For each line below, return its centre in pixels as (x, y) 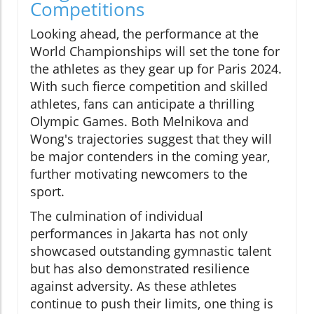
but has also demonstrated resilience (140, 268)
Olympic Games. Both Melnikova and (139, 121)
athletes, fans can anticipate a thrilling (142, 103)
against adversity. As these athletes (134, 286)
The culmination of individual (117, 216)
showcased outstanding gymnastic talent (151, 251)
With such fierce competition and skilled (149, 86)
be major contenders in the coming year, (150, 156)
